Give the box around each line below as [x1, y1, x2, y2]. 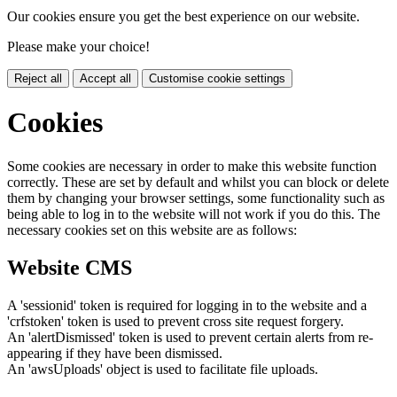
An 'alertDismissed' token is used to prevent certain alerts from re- [7, 329, 373, 345]
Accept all [80, 71, 131, 85]
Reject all [14, 71, 62, 85]
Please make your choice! [7, 38, 150, 54]
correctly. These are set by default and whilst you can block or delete [7, 174, 389, 190]
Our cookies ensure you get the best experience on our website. [7, 8, 360, 24]
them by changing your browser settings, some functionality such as [7, 190, 385, 206]
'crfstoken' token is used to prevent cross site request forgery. [7, 313, 344, 329]
